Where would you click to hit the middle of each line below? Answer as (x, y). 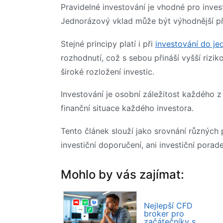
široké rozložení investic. (108, 71)
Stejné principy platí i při (108, 44)
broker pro (164, 214)
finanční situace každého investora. (127, 108)
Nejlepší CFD (168, 206)
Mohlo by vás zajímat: (122, 175)
